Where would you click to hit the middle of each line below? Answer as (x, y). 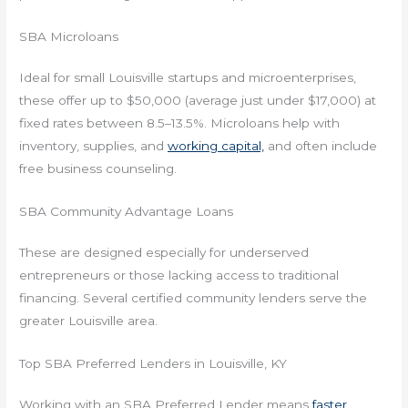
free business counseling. (98, 168)
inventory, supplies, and (94, 145)
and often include (321, 145)
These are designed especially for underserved (164, 252)
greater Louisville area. (89, 320)
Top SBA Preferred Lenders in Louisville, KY (153, 363)
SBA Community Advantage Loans (127, 211)
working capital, (216, 145)
